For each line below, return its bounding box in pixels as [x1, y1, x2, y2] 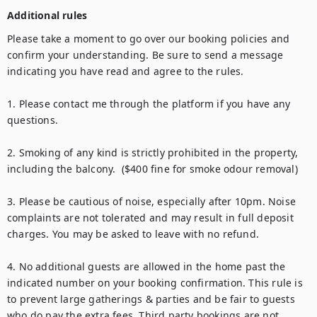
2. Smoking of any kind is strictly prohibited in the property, [7, 146, 299, 159]
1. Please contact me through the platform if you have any [7, 97, 291, 110]
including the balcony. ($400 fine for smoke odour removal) [7, 162, 298, 175]
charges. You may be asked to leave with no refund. [7, 227, 260, 241]
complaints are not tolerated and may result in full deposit [7, 211, 294, 224]
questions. [7, 113, 58, 127]
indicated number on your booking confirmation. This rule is [7, 276, 303, 289]
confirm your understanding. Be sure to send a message [7, 48, 284, 62]
